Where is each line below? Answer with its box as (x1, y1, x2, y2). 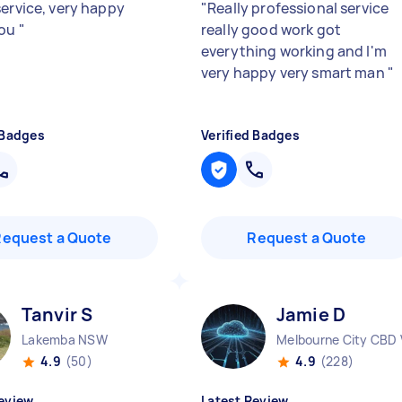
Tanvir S (22, 302, 93, 327)
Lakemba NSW (22, 331, 108, 348)
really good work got (201, 20, 341, 39)
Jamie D (276, 302, 346, 327)
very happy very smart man (201, 63, 388, 83)
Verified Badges (201, 127, 300, 144)
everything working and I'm (201, 41, 387, 61)
